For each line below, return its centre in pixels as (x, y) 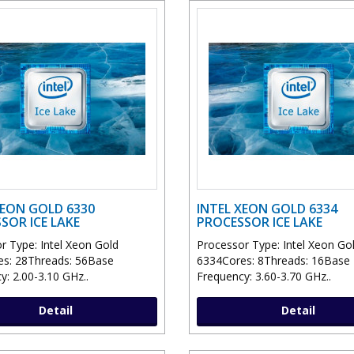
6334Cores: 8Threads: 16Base (273, 261)
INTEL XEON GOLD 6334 (267, 209)
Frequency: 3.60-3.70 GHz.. (264, 277)
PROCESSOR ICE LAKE (260, 222)
